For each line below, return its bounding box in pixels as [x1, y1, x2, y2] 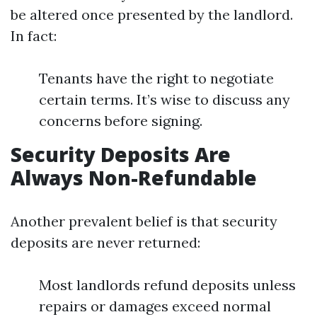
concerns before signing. [39, 112, 202, 129]
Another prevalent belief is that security [11, 212, 277, 230]
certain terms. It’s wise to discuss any [39, 91, 290, 108]
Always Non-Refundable [11, 164, 257, 191]
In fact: [11, 27, 57, 45]
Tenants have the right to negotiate [39, 69, 274, 87]
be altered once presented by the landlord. [11, 6, 293, 23]
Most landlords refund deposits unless [39, 276, 296, 294]
